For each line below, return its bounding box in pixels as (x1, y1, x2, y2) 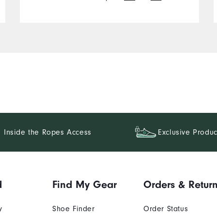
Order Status (143, 204, 188, 213)
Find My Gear (52, 178, 117, 191)
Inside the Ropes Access (4, 127, 92, 137)
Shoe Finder (52, 204, 95, 213)
